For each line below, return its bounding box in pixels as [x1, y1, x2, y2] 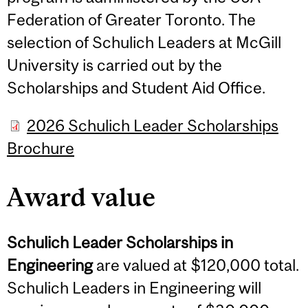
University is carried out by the [7, 55, 222, 74]
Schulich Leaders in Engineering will [7, 278, 261, 298]
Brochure [7, 139, 74, 158]
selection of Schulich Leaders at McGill [7, 32, 281, 52]
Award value [7, 181, 161, 212]
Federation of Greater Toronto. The [7, 10, 256, 29]
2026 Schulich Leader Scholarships [27, 116, 278, 135]
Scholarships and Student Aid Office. [7, 78, 265, 97]
